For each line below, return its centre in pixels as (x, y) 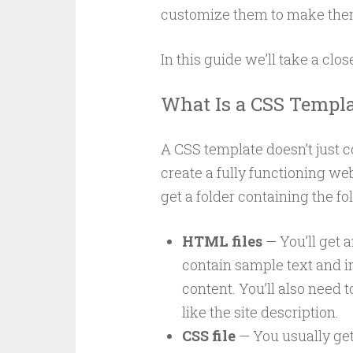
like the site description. (260, 312)
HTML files (222, 241)
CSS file (208, 336)
